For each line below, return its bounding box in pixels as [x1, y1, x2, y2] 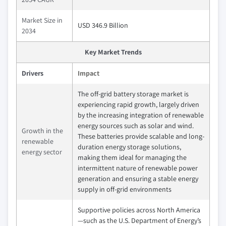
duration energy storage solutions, [78, 142, 181, 151]
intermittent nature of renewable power [78, 163, 198, 173]
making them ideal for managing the [78, 153, 187, 162]
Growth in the [22, 126, 63, 135]
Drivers [22, 69, 43, 78]
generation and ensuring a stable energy [78, 174, 198, 183]
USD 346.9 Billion [78, 21, 128, 30]
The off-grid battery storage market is [78, 89, 189, 98]
